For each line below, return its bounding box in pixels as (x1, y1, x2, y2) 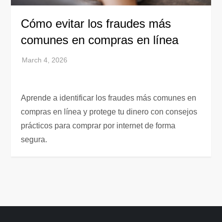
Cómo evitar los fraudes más (21, 16, 171, 30)
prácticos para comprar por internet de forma (21, 121, 176, 130)
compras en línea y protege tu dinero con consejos (21, 107, 198, 116)
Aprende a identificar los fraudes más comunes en (21, 93, 197, 102)
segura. (21, 135, 48, 144)
